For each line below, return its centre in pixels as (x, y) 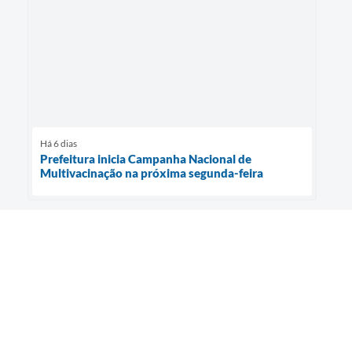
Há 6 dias (59, 144)
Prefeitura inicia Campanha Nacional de (146, 159)
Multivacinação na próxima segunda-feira (152, 173)
